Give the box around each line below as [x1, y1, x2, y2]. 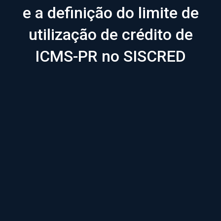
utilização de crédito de [28, 25, 193, 44]
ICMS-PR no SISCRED [35, 47, 186, 66]
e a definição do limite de [22, 3, 199, 23]
